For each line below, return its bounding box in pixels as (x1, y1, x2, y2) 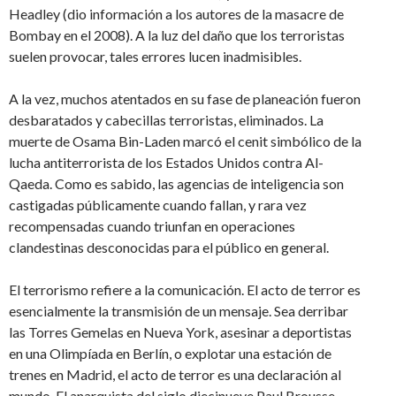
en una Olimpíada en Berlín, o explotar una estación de (9, 344, 331, 362)
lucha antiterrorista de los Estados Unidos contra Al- (9, 153, 324, 171)
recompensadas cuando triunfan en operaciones (9, 217, 295, 234)
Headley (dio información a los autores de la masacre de (9, 4, 344, 22)
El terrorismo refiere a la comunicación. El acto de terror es (9, 280, 361, 298)
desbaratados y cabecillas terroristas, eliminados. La (9, 110, 324, 128)
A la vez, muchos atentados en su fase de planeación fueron (9, 89, 361, 107)
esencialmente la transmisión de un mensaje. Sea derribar (9, 301, 348, 319)
